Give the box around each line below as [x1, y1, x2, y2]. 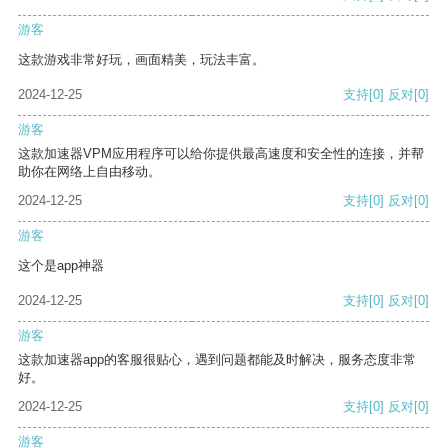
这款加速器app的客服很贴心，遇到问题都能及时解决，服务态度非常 [18, 352, 416, 368]
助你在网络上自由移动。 [18, 164, 161, 180]
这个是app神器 [18, 258, 104, 274]
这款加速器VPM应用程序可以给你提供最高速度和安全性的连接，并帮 [18, 146, 424, 162]
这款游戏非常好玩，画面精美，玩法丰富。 [18, 52, 265, 68]
